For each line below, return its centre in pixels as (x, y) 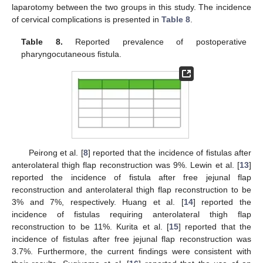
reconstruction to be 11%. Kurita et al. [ (91, 227)
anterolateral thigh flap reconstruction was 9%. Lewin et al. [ (126, 165)
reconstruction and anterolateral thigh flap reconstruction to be (131, 190)
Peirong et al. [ (56, 153)
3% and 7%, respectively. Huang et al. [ (98, 202)
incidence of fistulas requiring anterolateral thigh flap (131, 215)
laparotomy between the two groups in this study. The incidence (131, 7)
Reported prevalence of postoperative (154, 42)
